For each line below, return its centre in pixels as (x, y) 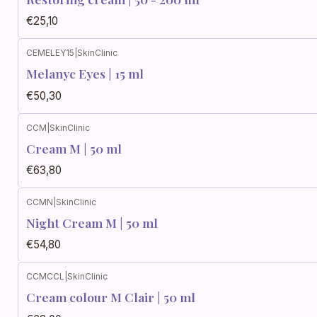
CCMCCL (45, 277)
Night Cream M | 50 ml (92, 223)
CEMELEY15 (50, 53)
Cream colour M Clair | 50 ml (111, 297)
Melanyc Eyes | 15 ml (85, 74)
